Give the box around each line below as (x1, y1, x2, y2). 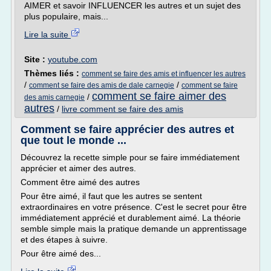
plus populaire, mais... (24, 11, 108, 21)
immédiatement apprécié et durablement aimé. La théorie (21, 213, 241, 223)
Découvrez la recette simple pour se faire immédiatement (21, 152, 240, 162)
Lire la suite (24, 30, 71, 39)
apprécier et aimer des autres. (21, 163, 136, 173)
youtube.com (48, 54, 97, 64)
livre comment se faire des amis (62, 104, 183, 114)
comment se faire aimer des (92, 90, 226, 102)
